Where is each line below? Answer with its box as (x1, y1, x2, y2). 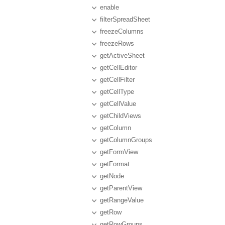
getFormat (100, 160, 130, 168)
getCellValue (100, 100, 136, 107)
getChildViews (100, 112, 141, 120)
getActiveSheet (100, 52, 145, 59)
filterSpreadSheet (100, 16, 150, 23)
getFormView (100, 148, 138, 156)
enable (100, 4, 119, 11)
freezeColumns (100, 28, 144, 35)
